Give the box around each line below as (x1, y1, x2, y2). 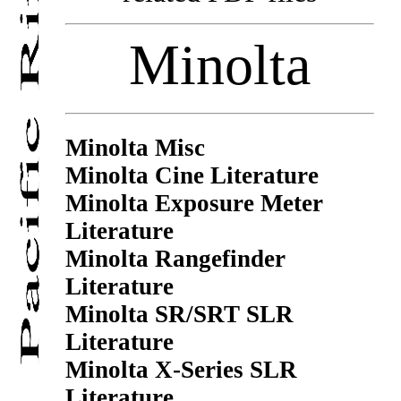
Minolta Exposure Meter (64, 190, 323, 218)
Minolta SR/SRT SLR (64, 301, 294, 328)
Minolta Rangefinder (64, 245, 286, 273)
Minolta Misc (64, 134, 205, 162)
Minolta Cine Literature (64, 162, 319, 190)
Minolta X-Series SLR (64, 356, 297, 384)
